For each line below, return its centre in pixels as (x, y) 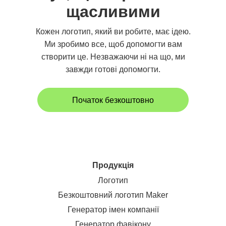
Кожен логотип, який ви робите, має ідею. (113, 32)
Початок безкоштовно (113, 100)
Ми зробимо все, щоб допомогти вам (113, 44)
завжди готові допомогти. (113, 69)
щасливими (113, 12)
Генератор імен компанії (113, 210)
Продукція (113, 165)
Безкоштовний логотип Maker (113, 195)
